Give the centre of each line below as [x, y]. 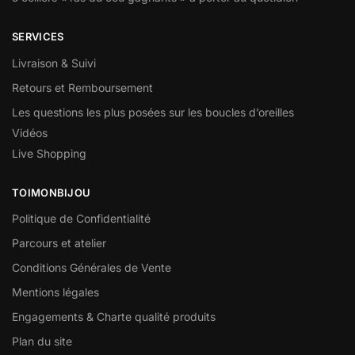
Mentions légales [55, 292]
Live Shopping [49, 153]
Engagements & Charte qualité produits [114, 317]
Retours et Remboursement [82, 87]
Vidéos [30, 132]
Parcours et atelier [59, 243]
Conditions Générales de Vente [92, 268]
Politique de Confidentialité [81, 219]
